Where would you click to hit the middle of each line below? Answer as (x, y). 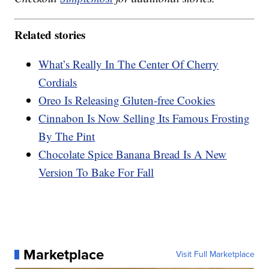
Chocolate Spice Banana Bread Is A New (133, 154)
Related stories (50, 34)
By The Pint (67, 136)
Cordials (58, 82)
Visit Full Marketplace (215, 254)
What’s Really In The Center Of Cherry (129, 64)
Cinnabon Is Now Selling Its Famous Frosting (144, 118)
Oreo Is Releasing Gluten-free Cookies (127, 100)
